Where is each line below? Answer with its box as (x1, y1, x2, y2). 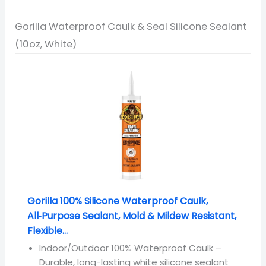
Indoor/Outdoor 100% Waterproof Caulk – (39, 241, 222, 254)
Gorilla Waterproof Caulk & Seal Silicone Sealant (15, 19, 248, 33)
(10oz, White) (15, 37, 77, 51)
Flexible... (27, 223, 68, 237)
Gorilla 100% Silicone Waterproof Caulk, (27, 194, 208, 208)
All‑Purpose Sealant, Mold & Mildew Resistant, (27, 208, 237, 223)
